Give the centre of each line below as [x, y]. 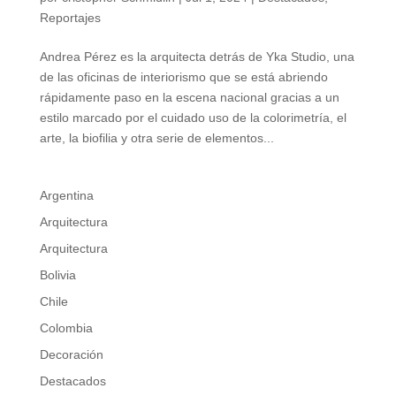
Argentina [66, 196]
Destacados [72, 381]
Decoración [71, 355]
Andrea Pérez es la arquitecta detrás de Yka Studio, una [197, 57]
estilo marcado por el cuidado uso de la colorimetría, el [193, 118]
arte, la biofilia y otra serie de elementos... [156, 138]
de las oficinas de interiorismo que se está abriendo [183, 77]
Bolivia [57, 275]
